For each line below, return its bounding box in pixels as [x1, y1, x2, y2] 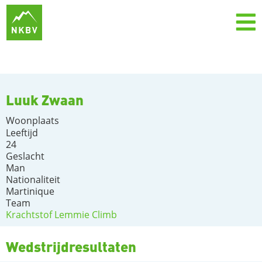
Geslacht [6, 150, 44, 163]
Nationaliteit [6, 173, 60, 186]
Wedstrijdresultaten [6, 237, 136, 256]
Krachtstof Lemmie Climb [6, 208, 117, 221]
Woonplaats [6, 114, 59, 127]
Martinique [6, 185, 54, 198]
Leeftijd [6, 126, 38, 139]
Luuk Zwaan [6, 91, 84, 109]
